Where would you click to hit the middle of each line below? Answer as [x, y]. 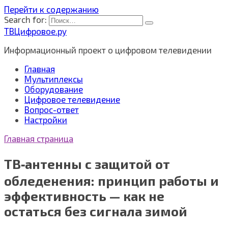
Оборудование [54, 89]
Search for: [25, 19]
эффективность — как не [84, 196]
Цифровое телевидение [72, 99]
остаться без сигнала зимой [96, 211]
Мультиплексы [54, 79]
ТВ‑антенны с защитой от [87, 164]
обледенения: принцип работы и [111, 181]
